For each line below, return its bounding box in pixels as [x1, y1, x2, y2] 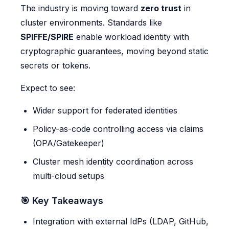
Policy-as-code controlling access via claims [33, 124, 203, 134]
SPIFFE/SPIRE [20, 32, 74, 42]
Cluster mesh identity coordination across [33, 156, 193, 167]
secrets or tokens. [20, 60, 90, 71]
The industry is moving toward [20, 3, 141, 14]
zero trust [141, 3, 181, 14]
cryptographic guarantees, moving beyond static [20, 46, 209, 57]
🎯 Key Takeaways [20, 195, 103, 207]
